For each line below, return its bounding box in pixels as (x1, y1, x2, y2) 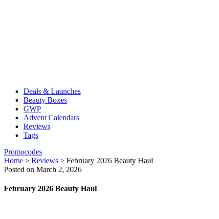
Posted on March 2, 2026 (4, 165, 82, 174)
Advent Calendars (23, 113, 79, 122)
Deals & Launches (23, 87, 81, 95)
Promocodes (4, 148, 42, 156)
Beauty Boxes (23, 96, 67, 104)
